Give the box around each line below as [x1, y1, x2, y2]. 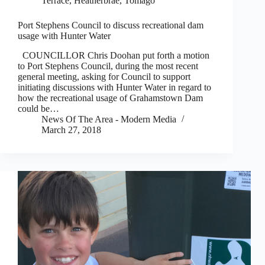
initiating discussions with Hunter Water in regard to [18, 82, 211, 93]
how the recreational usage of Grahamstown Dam [18, 93, 203, 104]
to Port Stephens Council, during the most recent [18, 61, 198, 72]
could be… [18, 104, 59, 114]
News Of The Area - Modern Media [41, 114, 176, 125]
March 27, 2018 [41, 125, 101, 135]
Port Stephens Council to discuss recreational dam [18, 20, 203, 31]
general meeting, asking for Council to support [18, 72, 190, 82]
